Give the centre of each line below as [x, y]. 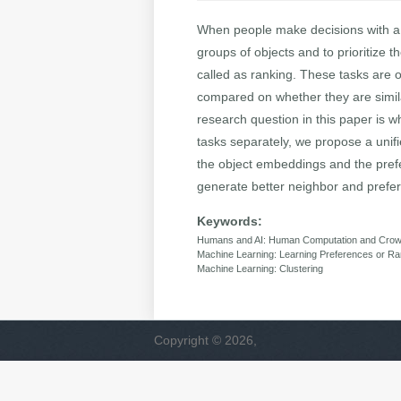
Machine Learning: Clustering [260, 269]
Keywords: [230, 222]
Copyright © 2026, [205, 341]
